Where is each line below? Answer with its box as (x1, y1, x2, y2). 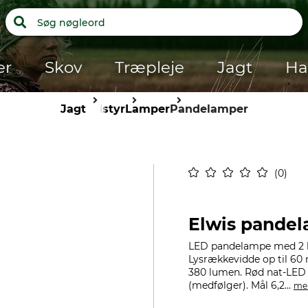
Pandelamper (169, 102, 248, 115)
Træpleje (115, 58, 184, 77)
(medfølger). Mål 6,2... (188, 279, 294, 291)
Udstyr (85, 102, 125, 115)
